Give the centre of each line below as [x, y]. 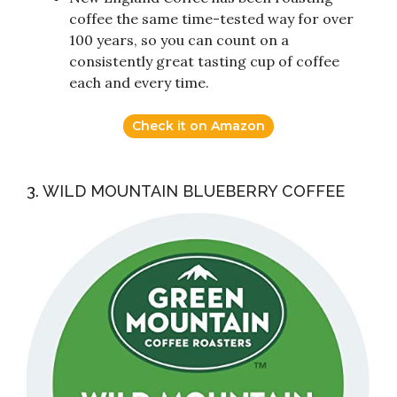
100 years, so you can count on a [179, 39]
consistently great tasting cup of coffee [204, 61]
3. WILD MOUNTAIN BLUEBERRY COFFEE [186, 191]
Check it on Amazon [198, 125]
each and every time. [139, 82]
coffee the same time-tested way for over [211, 18]
